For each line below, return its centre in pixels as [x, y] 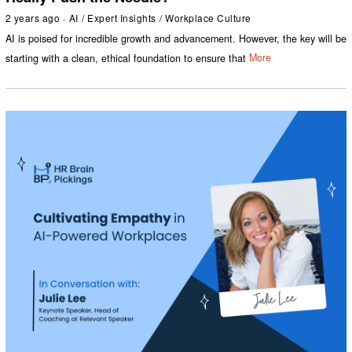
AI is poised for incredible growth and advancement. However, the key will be [176, 38]
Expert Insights [122, 18]
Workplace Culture [208, 18]
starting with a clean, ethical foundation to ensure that [125, 58]
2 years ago [33, 18]
